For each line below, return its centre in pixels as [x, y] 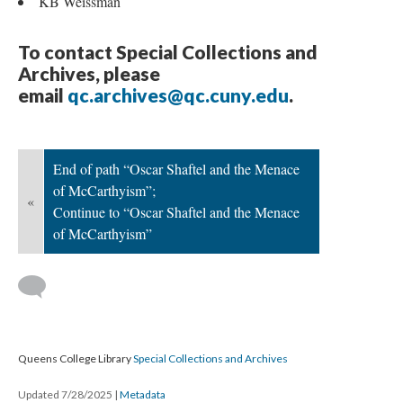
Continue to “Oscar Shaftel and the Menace [176, 212]
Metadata [143, 394]
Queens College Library [76, 358]
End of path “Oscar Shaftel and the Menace [176, 169]
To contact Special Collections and [168, 52]
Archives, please [89, 73]
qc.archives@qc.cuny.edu [178, 95]
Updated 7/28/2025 [66, 394]
